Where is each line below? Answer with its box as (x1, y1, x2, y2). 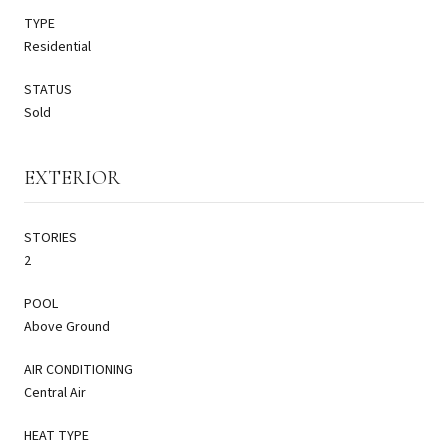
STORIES (24, 227, 77, 248)
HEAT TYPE (24, 425, 89, 446)
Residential (24, 36, 91, 57)
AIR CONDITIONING (24, 359, 133, 380)
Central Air (24, 382, 86, 403)
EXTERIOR (24, 165, 120, 190)
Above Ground (24, 316, 110, 337)
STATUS (24, 79, 72, 100)
